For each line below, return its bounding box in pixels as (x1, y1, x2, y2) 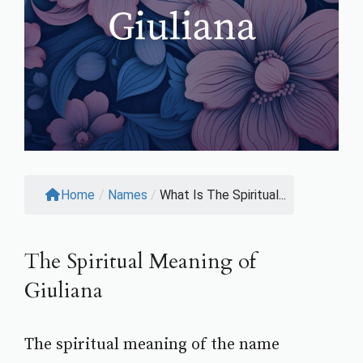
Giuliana (24, 276, 103, 305)
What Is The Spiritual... (160, 187, 286, 203)
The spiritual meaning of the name (24, 335, 280, 356)
